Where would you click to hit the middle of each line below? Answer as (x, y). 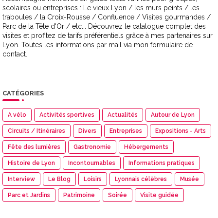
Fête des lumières (34, 147)
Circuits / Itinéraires (36, 131)
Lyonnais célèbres (141, 179)
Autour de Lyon (173, 115)
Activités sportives (67, 115)
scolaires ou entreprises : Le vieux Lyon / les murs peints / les (101, 8)
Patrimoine (79, 195)
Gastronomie (92, 147)
